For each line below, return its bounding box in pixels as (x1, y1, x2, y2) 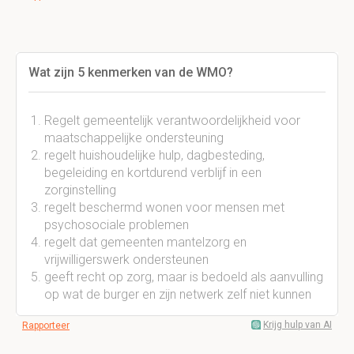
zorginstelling (44, 183, 116, 198)
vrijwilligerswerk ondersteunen (44, 252, 209, 267)
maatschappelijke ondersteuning (44, 130, 224, 145)
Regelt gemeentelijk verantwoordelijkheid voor (44, 113, 300, 128)
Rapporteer (22, 320, 70, 331)
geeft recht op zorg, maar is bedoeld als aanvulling (44, 269, 323, 284)
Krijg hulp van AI (263, 319, 332, 330)
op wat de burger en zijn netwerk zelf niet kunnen (44, 287, 311, 302)
